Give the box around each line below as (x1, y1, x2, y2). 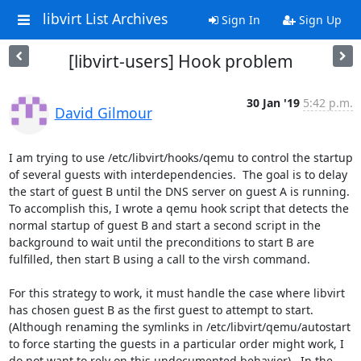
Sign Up (295, 12, 342, 27)
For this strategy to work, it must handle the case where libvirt (8, 285, 345, 301)
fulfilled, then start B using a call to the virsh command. (8, 251, 310, 267)
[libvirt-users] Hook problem (68, 50, 293, 73)
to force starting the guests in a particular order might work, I (8, 336, 344, 351)
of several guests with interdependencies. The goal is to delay (8, 167, 347, 182)
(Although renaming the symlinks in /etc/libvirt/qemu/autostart (8, 319, 351, 334)
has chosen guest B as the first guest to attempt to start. (8, 302, 313, 317)
